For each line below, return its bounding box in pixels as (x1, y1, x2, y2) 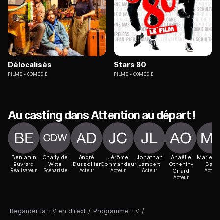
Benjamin (11, 154, 36, 161)
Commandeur (100, 161, 136, 168)
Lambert (138, 161, 160, 168)
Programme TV (93, 207, 139, 215)
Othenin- (168, 161, 193, 168)
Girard (172, 167, 189, 175)
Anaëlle (170, 154, 191, 161)
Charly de (42, 154, 68, 161)
